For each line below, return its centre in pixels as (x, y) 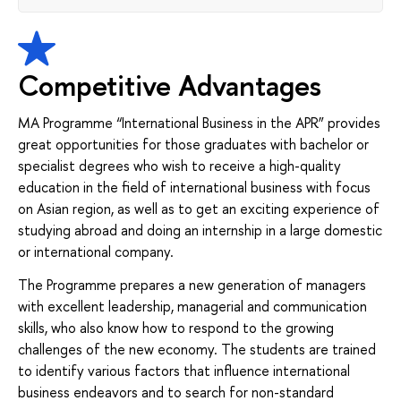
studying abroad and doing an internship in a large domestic (200, 230)
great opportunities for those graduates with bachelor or (193, 145)
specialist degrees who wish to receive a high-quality (179, 166)
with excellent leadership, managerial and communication (192, 306)
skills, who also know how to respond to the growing (176, 327)
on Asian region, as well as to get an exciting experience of (199, 209)
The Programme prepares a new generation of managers (192, 284)
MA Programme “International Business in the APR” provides (199, 123)
